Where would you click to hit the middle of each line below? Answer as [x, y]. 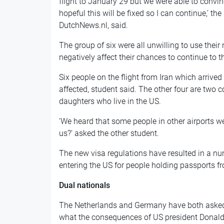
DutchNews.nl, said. [93, 25]
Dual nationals [84, 185]
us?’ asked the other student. [109, 133]
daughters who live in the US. [110, 101]
